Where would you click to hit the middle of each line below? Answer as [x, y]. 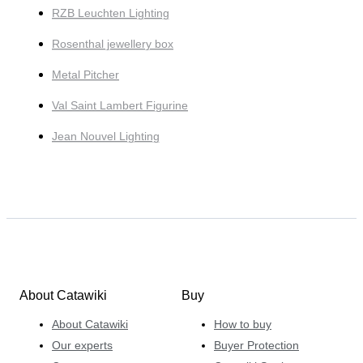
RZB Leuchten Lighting [111, 13]
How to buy [243, 324]
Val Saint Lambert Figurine [120, 105]
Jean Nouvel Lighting [106, 136]
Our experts [82, 345]
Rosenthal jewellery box [113, 43]
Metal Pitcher [85, 74]
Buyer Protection [256, 345]
